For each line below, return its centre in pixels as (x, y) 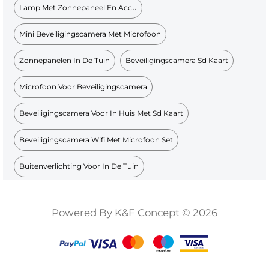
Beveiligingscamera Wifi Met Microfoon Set (96, 140)
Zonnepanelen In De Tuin (65, 61)
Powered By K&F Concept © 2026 (134, 213)
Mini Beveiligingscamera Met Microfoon (90, 34)
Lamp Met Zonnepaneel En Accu (78, 8)
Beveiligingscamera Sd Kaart (177, 61)
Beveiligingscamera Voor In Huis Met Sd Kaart (101, 113)
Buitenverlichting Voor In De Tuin (79, 166)
